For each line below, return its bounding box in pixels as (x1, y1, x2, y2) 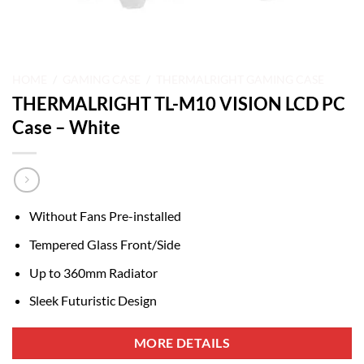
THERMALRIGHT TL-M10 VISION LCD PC (12, 92, 345, 115)
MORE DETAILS (133, 336, 231, 351)
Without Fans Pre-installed (28, 208, 181, 224)
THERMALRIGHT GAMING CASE (156, 73, 325, 86)
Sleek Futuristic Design (28, 292, 157, 309)
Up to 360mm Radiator (28, 264, 158, 280)
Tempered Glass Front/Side (28, 236, 180, 253)
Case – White (12, 115, 120, 138)
